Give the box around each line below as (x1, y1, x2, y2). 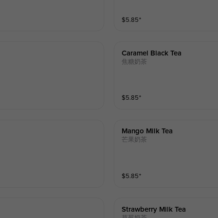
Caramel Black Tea (122, 49, 182, 57)
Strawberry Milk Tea (122, 206, 186, 213)
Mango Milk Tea (122, 127, 173, 135)
